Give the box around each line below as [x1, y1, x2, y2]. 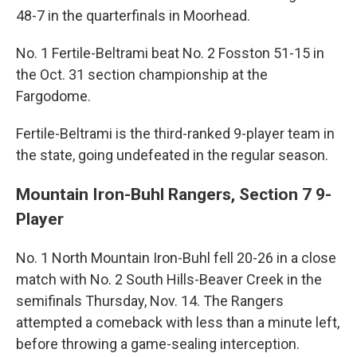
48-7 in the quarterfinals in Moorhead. [16, 7, 250, 25]
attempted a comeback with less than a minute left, [16, 314, 339, 331]
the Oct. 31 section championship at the [16, 66, 268, 84]
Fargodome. [16, 88, 91, 105]
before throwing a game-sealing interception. [16, 335, 300, 353]
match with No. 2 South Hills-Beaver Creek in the [16, 271, 322, 288]
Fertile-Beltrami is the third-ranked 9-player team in [16, 125, 335, 143]
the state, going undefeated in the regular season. [16, 147, 328, 164]
